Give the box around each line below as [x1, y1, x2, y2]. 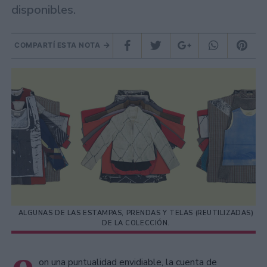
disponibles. [11, 2, 76, 18]
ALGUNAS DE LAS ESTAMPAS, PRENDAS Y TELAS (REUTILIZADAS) [18, 209, 254, 218]
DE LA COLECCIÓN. [102, 219, 170, 228]
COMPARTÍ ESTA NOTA [14, 41, 103, 50]
